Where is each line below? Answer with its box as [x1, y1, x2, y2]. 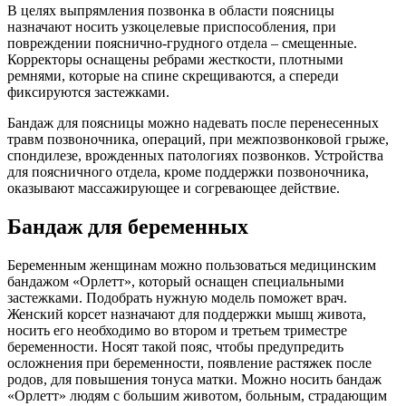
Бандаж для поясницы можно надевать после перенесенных [7, 114, 379, 130]
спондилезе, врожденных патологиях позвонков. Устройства [7, 147, 383, 163]
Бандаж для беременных [7, 214, 248, 238]
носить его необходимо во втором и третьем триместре [7, 322, 347, 338]
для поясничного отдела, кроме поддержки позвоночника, [7, 163, 369, 179]
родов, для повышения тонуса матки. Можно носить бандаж [7, 371, 382, 387]
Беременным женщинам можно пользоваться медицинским [7, 256, 376, 273]
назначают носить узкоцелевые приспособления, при [7, 18, 336, 34]
